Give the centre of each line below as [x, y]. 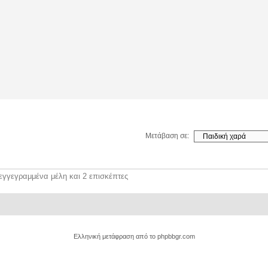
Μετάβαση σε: [167, 136]
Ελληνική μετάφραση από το [115, 237]
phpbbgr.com [176, 237]
